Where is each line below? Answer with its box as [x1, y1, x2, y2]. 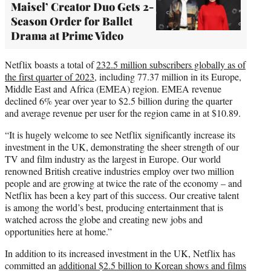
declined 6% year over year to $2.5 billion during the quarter [5, 94, 232, 107]
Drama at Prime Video [11, 28, 123, 43]
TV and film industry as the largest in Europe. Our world [5, 152, 221, 165]
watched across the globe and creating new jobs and [5, 212, 203, 226]
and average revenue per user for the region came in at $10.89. [5, 106, 241, 119]
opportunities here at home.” [5, 224, 112, 238]
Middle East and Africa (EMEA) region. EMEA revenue [5, 82, 221, 95]
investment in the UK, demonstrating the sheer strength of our [5, 140, 239, 153]
